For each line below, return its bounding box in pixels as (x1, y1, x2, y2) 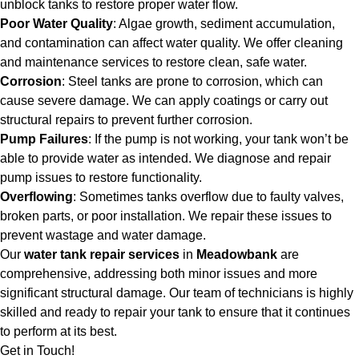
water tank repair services (24, 248, 179, 261)
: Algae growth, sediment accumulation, (113, 17, 335, 30)
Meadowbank (196, 248, 277, 261)
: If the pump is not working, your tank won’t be (88, 132, 349, 146)
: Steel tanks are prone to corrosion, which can (62, 75, 323, 88)
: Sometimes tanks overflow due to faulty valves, (73, 190, 344, 204)
